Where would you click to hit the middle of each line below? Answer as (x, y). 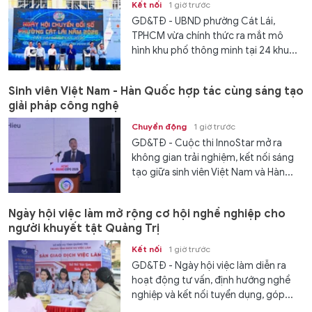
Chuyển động (159, 127)
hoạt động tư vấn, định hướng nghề (211, 280)
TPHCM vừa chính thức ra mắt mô (208, 36)
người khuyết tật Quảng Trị (84, 228)
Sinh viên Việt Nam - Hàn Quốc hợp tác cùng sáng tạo (156, 92)
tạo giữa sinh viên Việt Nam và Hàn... (213, 173)
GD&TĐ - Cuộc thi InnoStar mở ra (207, 143)
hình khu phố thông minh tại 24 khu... (215, 50)
